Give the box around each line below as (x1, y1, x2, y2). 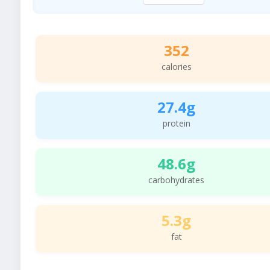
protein (162, 117, 190, 129)
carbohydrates (148, 174, 204, 186)
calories (161, 60, 192, 72)
